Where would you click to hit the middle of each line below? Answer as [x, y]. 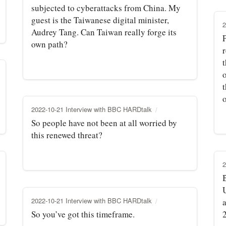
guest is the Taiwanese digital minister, [100, 20]
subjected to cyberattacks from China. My [106, 8]
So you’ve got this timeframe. [83, 214]
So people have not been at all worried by [104, 123]
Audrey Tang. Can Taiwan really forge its [104, 32]
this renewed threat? [67, 135]
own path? [49, 44]
